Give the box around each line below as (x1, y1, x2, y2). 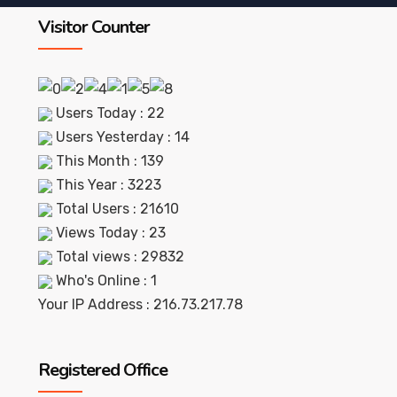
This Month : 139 (51, 152, 164, 170)
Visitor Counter (37, 14, 150, 39)
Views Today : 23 (51, 224, 166, 242)
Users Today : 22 (51, 105, 165, 122)
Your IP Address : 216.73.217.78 (37, 296, 243, 314)
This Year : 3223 (51, 176, 161, 194)
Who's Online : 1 (51, 272, 157, 290)
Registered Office (37, 358, 167, 383)
